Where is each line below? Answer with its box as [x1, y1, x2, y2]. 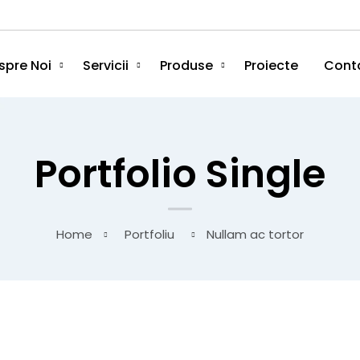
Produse [159, 56, 213, 75]
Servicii [82, 56, 129, 75]
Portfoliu [125, 226, 174, 243]
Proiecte [243, 56, 298, 75]
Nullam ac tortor [207, 226, 304, 243]
